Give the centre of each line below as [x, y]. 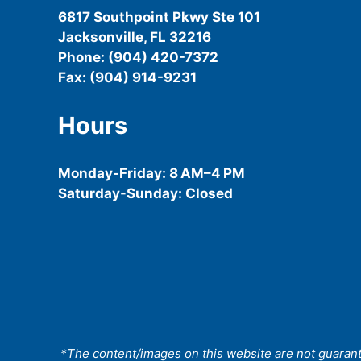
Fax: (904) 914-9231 [127, 78]
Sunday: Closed [180, 194]
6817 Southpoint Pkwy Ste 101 [159, 17]
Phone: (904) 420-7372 [138, 58]
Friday [141, 174]
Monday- [89, 174]
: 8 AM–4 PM [203, 174]
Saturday [89, 194]
